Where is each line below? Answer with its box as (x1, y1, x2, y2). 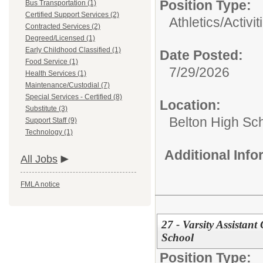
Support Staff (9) (25, 116, 77, 124)
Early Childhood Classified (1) (25, 46, 121, 54)
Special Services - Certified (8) (25, 93, 122, 101)
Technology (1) (25, 128, 73, 136)
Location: (160, 97, 221, 113)
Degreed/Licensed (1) (25, 34, 95, 42)
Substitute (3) (25, 104, 68, 113)
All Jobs (21, 153, 58, 165)
